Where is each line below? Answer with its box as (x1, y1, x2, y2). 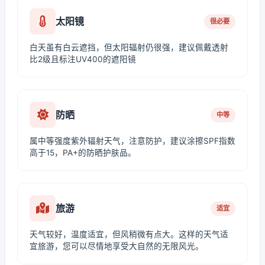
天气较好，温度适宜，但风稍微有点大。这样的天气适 (30, 230, 228, 239)
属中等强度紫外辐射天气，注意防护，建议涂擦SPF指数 (30, 136, 235, 146)
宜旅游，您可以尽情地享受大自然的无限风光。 (30, 241, 203, 251)
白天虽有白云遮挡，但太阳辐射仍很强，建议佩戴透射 (30, 43, 228, 52)
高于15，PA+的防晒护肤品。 (30, 148, 136, 157)
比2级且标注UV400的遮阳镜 (30, 54, 136, 64)
